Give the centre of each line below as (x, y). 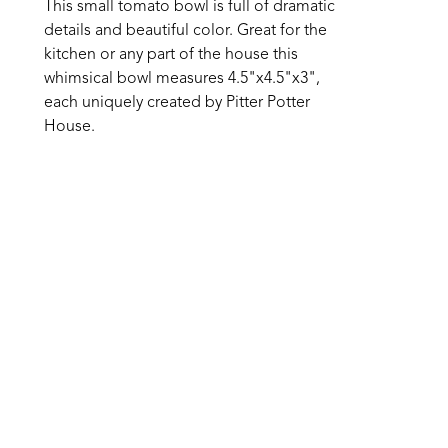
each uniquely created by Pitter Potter (177, 103)
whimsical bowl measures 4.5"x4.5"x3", (182, 79)
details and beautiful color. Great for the (185, 31)
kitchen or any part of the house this (171, 55)
